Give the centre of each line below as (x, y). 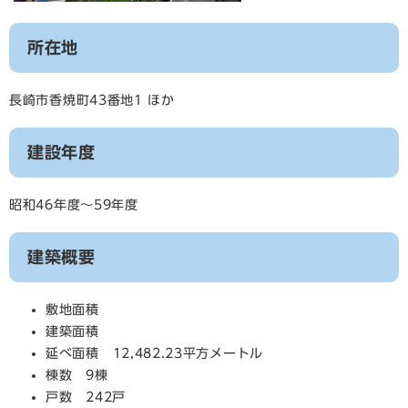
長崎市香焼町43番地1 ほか (92, 100)
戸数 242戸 (86, 397)
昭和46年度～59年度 (74, 205)
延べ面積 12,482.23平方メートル (154, 353)
